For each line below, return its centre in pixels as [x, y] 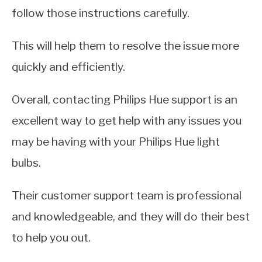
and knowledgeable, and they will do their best [131, 216]
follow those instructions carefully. [101, 13]
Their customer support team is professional [127, 195]
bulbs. [26, 162]
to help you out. [51, 237]
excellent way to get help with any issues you [127, 120]
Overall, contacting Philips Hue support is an [125, 99]
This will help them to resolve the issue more [125, 45]
